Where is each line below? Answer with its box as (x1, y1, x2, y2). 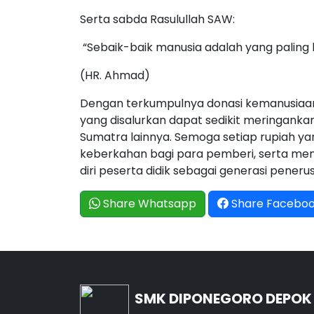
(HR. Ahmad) (80, 67, 150, 83)
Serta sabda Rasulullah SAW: (80, 11, 235, 27)
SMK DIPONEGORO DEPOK (135, 289, 312, 308)
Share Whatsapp (100, 196, 196, 212)
